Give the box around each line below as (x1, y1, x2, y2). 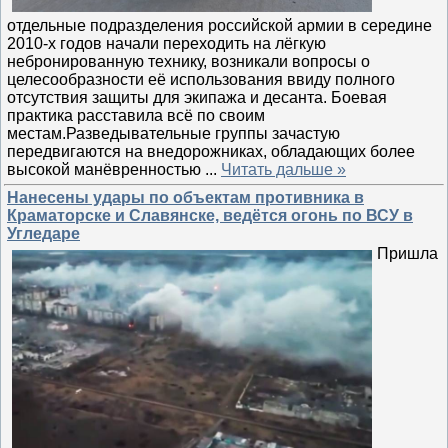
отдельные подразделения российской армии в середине (7, 16, 432, 34)
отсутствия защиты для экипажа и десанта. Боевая (7, 88, 387, 106)
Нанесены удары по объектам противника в (7, 189, 364, 206)
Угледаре (7, 225, 80, 242)
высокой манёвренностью (7, 160, 205, 178)
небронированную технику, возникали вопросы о (7, 52, 370, 70)
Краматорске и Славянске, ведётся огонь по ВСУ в (7, 207, 413, 224)
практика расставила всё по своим (7, 106, 265, 124)
